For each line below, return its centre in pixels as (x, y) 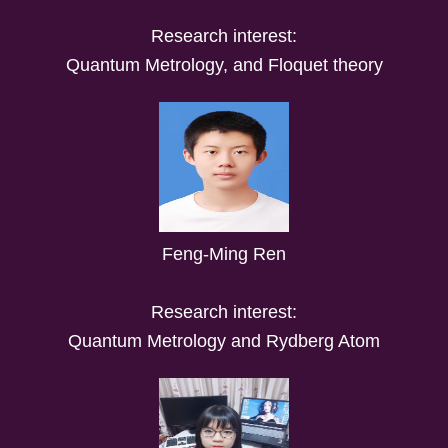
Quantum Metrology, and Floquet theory (224, 64)
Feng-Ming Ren (224, 253)
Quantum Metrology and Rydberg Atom (224, 340)
